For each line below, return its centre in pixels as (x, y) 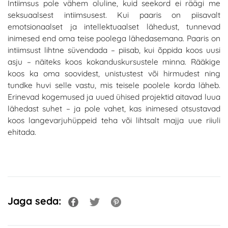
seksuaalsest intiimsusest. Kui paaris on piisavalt (114, 15)
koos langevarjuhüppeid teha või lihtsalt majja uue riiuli (114, 120)
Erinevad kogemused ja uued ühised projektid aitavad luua (114, 97)
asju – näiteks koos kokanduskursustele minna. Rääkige (114, 62)
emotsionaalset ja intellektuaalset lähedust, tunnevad (114, 27)
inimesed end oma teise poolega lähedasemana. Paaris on (114, 38)
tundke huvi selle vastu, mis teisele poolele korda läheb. (114, 85)
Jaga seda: (36, 201)
